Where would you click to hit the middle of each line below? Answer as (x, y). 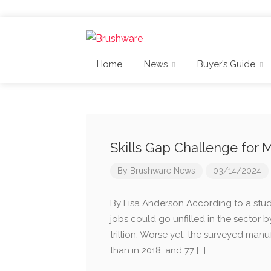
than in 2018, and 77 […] (158, 251)
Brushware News (163, 171)
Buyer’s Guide (226, 64)
